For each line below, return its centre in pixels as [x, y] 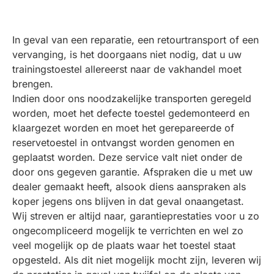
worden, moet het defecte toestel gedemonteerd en [131, 113]
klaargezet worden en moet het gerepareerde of [123, 128]
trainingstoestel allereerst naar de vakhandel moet [127, 69]
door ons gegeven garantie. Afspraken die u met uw [132, 172]
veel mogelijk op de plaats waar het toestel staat [124, 245]
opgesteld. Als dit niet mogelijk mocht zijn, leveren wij [137, 260]
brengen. [34, 84]
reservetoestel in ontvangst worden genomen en [123, 143]
